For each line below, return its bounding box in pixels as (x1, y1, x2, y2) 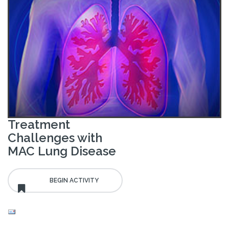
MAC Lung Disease (8, 144, 116, 159)
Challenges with (8, 130, 102, 146)
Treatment (8, 117, 70, 132)
